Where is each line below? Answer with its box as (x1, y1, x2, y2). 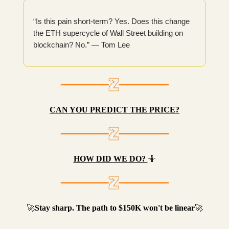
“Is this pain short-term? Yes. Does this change (33, 16, 190, 26)
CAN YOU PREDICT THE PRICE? (50, 105, 179, 114)
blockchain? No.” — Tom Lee (33, 40, 130, 49)
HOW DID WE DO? (73, 154, 148, 163)
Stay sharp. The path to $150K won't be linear (34, 203, 195, 212)
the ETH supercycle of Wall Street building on (33, 28, 183, 37)
